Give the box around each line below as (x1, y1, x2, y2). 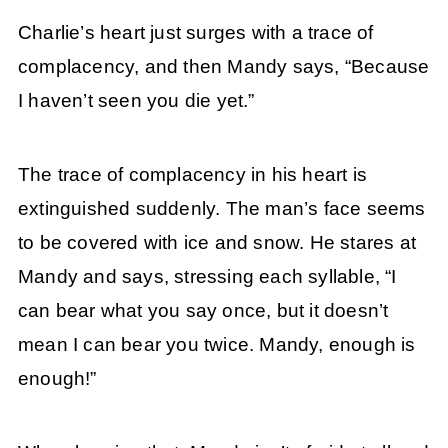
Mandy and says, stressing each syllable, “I (17, 265, 397, 287)
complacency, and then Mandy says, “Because (17, 55, 430, 77)
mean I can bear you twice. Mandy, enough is (17, 333, 416, 355)
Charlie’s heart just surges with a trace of (17, 21, 374, 43)
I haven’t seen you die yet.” (17, 89, 255, 111)
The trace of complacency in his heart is (17, 163, 367, 185)
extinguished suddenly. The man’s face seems (17, 197, 426, 219)
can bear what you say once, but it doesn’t (17, 299, 389, 321)
